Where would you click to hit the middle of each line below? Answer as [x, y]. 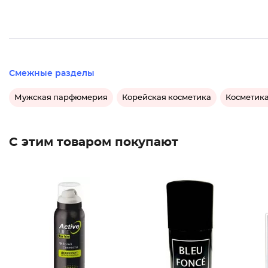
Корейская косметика [167, 98]
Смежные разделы [52, 74]
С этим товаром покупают [94, 142]
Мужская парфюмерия [61, 98]
